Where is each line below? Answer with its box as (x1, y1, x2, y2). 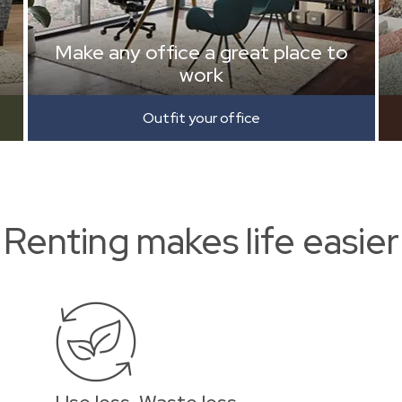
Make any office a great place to (54, 39, 348, 66)
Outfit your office (142, 109, 260, 127)
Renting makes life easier (3, 217, 399, 265)
